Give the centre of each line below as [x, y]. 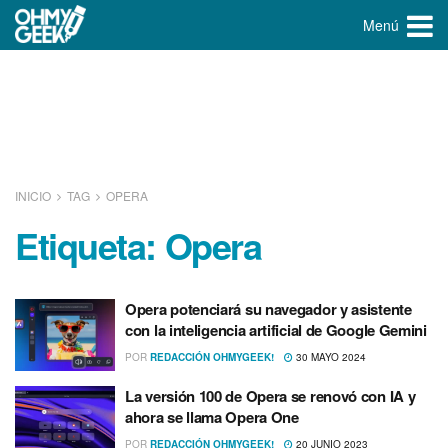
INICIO [34, 195]
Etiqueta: [90, 245]
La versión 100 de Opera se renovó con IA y [270, 395]
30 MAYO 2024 [329, 357]
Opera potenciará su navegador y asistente [268, 309]
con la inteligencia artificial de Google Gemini [276, 330]
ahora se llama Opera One [212, 416]
